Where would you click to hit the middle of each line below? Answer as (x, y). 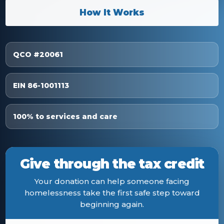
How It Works (112, 12)
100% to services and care (65, 116)
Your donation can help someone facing (112, 181)
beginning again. (112, 204)
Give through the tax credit (112, 164)
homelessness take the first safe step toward (112, 193)
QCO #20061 (38, 54)
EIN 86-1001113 (41, 85)
